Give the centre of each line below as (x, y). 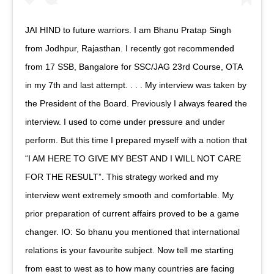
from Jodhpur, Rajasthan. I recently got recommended (130, 49)
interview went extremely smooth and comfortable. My (129, 195)
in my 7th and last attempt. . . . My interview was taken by (136, 85)
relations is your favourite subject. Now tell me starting (129, 250)
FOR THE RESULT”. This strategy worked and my (122, 177)
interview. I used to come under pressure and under (125, 122)
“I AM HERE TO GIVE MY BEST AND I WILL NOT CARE (133, 159)
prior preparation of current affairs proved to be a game (132, 214)
